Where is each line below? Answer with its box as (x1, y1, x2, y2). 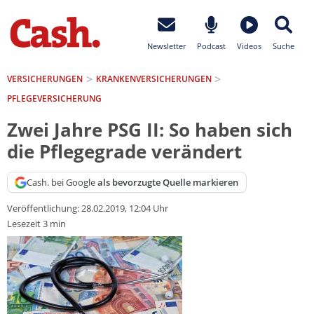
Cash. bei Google (27, 175, 98, 189)
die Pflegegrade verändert (7, 139, 242, 165)
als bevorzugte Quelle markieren (97, 175, 239, 189)
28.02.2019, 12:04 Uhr (81, 202, 168, 215)
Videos (237, 41, 261, 51)
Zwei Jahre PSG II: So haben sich (7, 118, 292, 143)
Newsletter (147, 41, 186, 51)
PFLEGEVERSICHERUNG (7, 92, 102, 104)
